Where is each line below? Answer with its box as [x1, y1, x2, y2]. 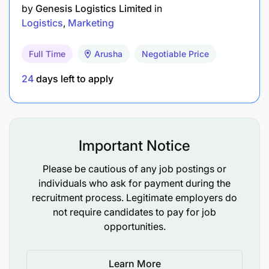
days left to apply [34, 72, 113, 85]
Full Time [29, 48, 65, 59]
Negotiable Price [142, 48, 209, 59]
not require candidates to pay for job [53, 205, 216, 218]
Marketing [68, 16, 114, 29]
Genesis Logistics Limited [35, 2, 152, 14]
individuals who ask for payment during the [38, 177, 231, 189]
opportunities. [103, 220, 166, 232]
